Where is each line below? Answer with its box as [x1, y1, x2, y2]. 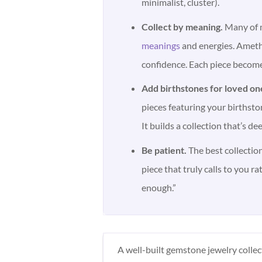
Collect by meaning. [142, 20, 223, 32]
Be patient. [142, 144, 187, 156]
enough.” [142, 181, 177, 193]
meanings [142, 39, 181, 51]
